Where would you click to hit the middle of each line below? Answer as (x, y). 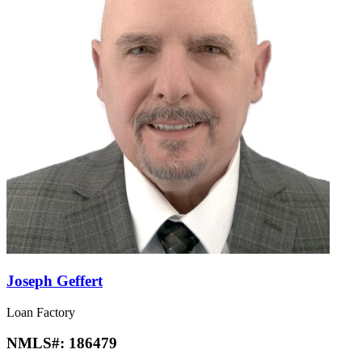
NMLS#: (38, 343)
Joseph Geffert (55, 280)
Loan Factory (41, 312)
